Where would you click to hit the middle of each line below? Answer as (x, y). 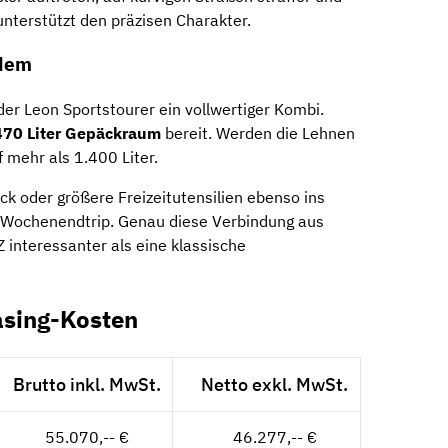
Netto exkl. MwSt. (275, 384)
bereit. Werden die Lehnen (258, 133)
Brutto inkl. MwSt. (86, 384)
